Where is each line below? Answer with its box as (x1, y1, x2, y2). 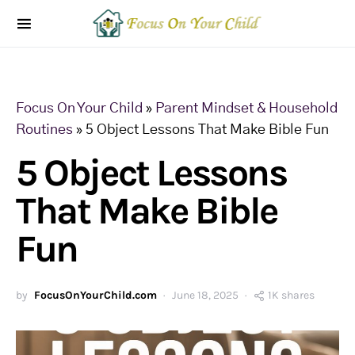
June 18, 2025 (172, 288, 239, 302)
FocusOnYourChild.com (34, 288, 157, 302)
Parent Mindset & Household (155, 101, 338, 116)
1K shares (268, 288, 315, 302)
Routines (16, 123, 73, 137)
